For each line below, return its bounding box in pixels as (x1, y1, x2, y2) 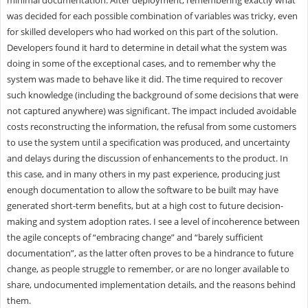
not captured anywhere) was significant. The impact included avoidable (6, 104, 296, 117)
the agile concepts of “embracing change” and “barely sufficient (6, 230, 263, 243)
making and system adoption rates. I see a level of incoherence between (6, 214, 300, 228)
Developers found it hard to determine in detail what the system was (6, 41, 287, 54)
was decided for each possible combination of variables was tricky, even (6, 9, 298, 22)
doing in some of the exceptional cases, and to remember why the (6, 56, 276, 69)
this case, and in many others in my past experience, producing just (6, 167, 280, 180)
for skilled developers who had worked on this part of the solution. (6, 25, 278, 38)
